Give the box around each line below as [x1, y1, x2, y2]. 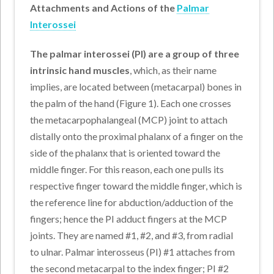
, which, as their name [130, 64, 217, 76]
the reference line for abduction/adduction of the [30, 196, 234, 209]
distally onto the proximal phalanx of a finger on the [30, 130, 243, 143]
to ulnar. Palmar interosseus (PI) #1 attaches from [30, 246, 235, 258]
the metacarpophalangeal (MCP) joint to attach [30, 114, 228, 126]
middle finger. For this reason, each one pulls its [30, 163, 224, 176]
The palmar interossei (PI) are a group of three [30, 48, 240, 60]
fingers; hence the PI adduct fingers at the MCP [30, 213, 228, 225]
